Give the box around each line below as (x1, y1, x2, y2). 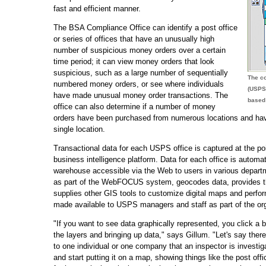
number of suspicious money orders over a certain (53, 45, 226, 55)
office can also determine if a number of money (53, 102, 216, 111)
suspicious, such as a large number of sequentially (53, 68, 228, 77)
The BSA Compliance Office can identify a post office (53, 23, 237, 32)
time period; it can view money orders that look (53, 56, 214, 66)
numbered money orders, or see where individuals (53, 79, 224, 88)
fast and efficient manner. (53, 4, 141, 13)
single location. (53, 124, 105, 134)
